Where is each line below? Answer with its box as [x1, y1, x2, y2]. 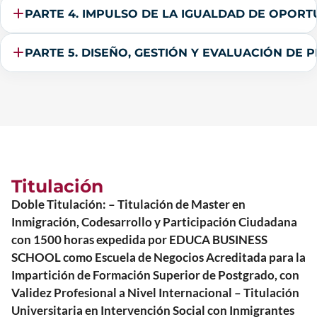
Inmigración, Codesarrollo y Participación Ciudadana [11, 214, 297, 229]
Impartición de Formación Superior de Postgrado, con [11, 267, 299, 282]
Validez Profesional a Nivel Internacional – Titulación [11, 284, 299, 300]
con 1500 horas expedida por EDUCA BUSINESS [11, 231, 267, 247]
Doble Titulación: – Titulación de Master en [11, 196, 246, 212]
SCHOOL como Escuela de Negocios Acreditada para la [11, 249, 306, 265]
